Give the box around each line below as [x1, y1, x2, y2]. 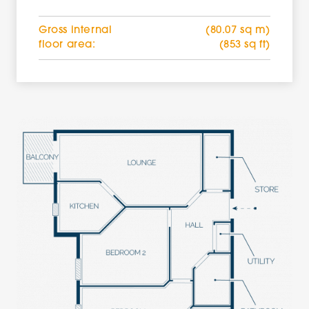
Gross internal [39, 26, 112, 36]
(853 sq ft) [219, 40, 271, 50]
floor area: [39, 40, 96, 50]
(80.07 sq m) [205, 26, 271, 36]
